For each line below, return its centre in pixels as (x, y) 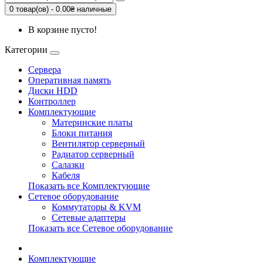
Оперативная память (70, 80)
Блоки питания (82, 133)
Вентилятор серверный (98, 144)
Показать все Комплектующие (89, 186)
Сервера (45, 70)
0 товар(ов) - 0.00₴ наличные (60, 9)
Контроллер (52, 101)
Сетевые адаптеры (89, 218)
